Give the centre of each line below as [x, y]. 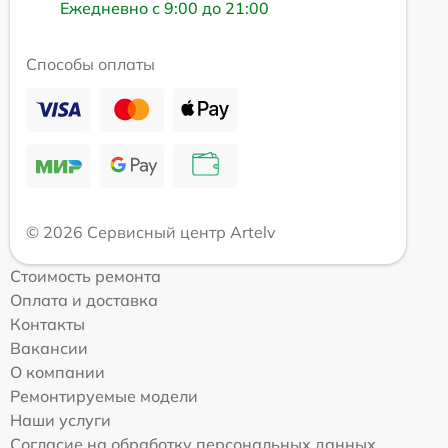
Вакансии [49, 348]
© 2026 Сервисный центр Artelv [151, 232]
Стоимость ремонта [85, 276]
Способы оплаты [90, 64]
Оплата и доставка [84, 300]
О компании [57, 372]
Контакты [47, 324]
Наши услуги [60, 420]
